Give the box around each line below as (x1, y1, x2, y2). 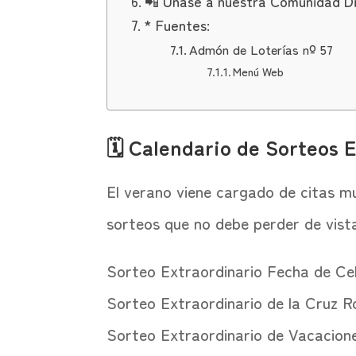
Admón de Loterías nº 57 (189, 40, 334, 60)
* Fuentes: (144, 14, 211, 36)
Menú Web (233, 63, 284, 80)
